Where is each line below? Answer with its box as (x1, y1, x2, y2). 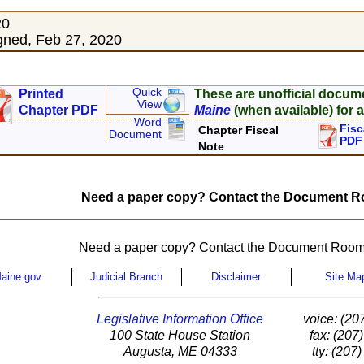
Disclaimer (211, 271, 261, 284)
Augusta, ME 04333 (123, 344, 237, 359)
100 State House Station (110, 328, 251, 343)
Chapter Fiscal (198, 123, 279, 137)
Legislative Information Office (97, 312, 264, 327)
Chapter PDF (19, 103, 99, 118)
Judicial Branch (90, 271, 162, 284)
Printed (19, 87, 64, 102)
